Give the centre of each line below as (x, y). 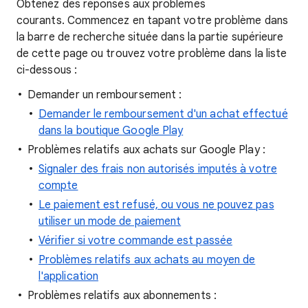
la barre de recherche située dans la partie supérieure (150, 37)
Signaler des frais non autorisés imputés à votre (158, 169)
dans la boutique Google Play (111, 131)
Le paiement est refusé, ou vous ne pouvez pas (156, 205)
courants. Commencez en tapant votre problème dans (152, 21)
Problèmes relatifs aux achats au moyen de (147, 260)
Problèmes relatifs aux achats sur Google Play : (146, 150)
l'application (69, 276)
